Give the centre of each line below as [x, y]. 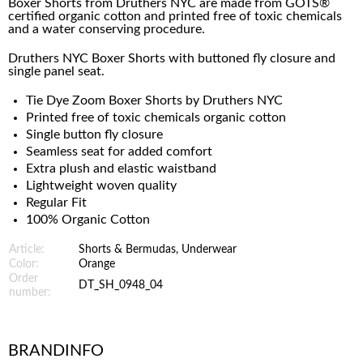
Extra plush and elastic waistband [121, 169]
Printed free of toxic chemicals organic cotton [156, 117]
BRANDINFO [56, 351]
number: [30, 293]
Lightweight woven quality [101, 186]
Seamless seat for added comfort [119, 152]
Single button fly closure [94, 135]
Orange [97, 264]
